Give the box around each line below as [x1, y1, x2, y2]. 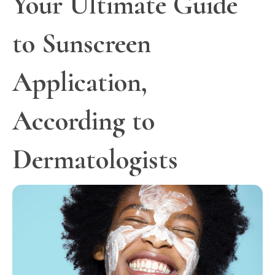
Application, [12, 65, 147, 99]
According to [12, 104, 155, 138]
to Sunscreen [12, 26, 151, 61]
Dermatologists [12, 142, 178, 177]
